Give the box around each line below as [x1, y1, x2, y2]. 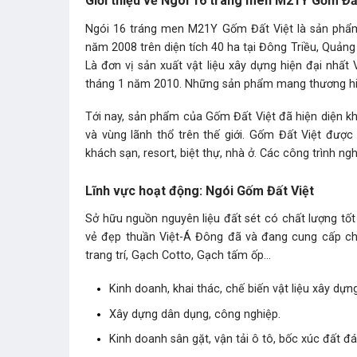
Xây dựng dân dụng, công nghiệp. [109, 307, 280, 321]
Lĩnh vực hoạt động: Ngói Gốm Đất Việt [85, 182, 314, 198]
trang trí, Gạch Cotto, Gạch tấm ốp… [85, 249, 271, 263]
